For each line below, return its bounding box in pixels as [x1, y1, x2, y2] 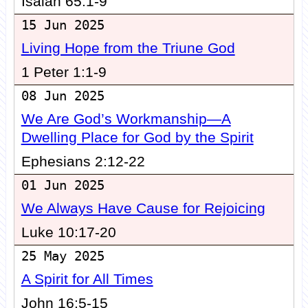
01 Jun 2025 [21, 178, 104, 193]
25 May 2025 [21, 249, 104, 264]
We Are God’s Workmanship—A [21, 111, 231, 128]
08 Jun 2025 [21, 89, 104, 104]
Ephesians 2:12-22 [21, 153, 145, 170]
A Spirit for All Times [21, 271, 153, 288]
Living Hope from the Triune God [21, 40, 235, 57]
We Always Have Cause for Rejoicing [21, 200, 265, 217]
